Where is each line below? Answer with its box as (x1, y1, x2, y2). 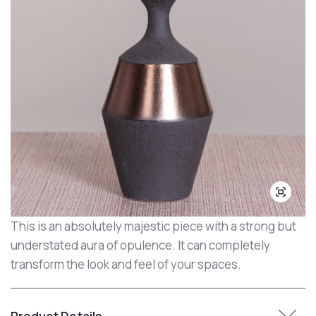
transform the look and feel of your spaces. (11, 256, 241, 272)
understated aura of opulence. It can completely (11, 237, 270, 253)
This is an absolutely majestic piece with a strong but (11, 218, 296, 234)
